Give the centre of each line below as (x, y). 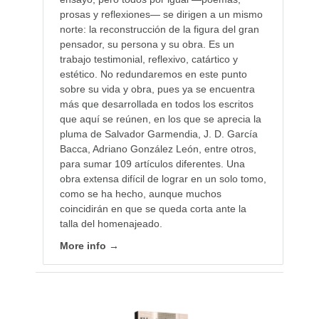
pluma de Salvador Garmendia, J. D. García (158, 134)
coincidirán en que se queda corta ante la (153, 208)
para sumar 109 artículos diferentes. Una (152, 163)
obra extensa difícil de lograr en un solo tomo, (163, 178)
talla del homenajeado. (111, 223)
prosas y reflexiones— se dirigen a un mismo (161, 14)
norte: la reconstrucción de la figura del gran (159, 29)
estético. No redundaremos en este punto (153, 74)
